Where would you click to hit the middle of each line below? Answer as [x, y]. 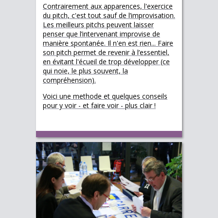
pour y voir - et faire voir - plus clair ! [99, 105]
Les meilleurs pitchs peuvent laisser [98, 24]
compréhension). [69, 80]
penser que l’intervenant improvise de [101, 34]
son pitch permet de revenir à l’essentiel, [106, 52]
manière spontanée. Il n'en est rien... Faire [108, 43]
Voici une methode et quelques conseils [105, 96]
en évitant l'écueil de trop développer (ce [106, 61]
